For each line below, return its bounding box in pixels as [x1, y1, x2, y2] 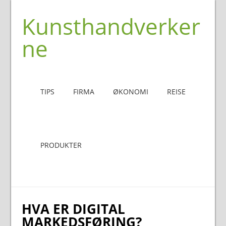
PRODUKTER [40, 140, 82, 150]
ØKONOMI [112, 87, 148, 96]
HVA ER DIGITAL [21, 200, 125, 218]
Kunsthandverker [21, 11, 200, 41]
